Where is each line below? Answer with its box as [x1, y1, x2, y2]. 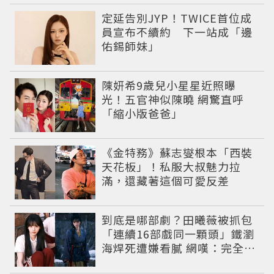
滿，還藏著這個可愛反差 [102, 172, 230, 188]
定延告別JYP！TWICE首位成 [102, 9, 253, 26]
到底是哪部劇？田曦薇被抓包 [102, 211, 253, 228]
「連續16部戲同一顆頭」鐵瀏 [102, 225, 255, 242]
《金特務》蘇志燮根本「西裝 [102, 144, 253, 160]
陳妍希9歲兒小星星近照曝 [102, 76, 237, 93]
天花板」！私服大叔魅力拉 [102, 158, 242, 174]
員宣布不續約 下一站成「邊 [102, 23, 253, 40]
